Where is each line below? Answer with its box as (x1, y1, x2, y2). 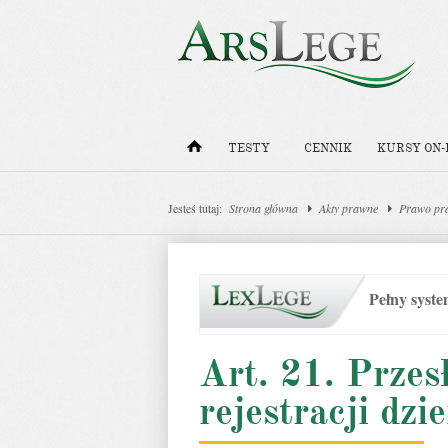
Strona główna (229, 200, 298, 216)
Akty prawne (319, 200, 378, 216)
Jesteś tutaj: (168, 200, 222, 216)
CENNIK (304, 141, 352, 156)
